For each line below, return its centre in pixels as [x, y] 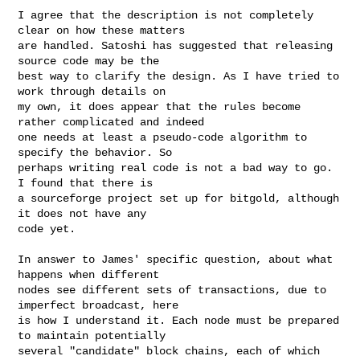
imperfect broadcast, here [98, 305]
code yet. [47, 229]
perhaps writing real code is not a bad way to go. [176, 168]
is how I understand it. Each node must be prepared [179, 320]
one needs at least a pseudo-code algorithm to [163, 137]
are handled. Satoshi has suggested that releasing [176, 45]
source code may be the [89, 61]
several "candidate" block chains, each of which [169, 351]
